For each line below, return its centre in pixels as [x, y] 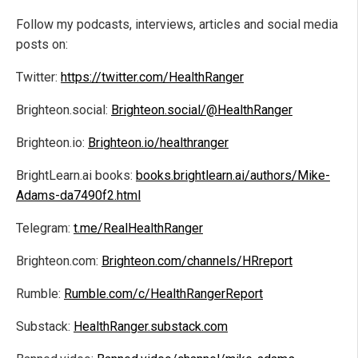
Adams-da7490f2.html [78, 196]
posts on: [42, 45]
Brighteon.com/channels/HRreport [197, 261]
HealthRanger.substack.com [151, 327]
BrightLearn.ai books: [76, 176]
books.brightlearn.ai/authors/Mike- [233, 176]
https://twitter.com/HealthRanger [152, 78]
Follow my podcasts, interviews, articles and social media [177, 25]
